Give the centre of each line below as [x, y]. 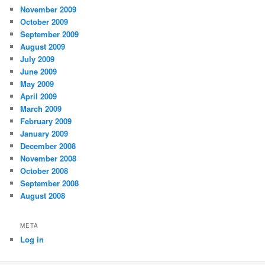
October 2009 [44, 22]
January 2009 [44, 134]
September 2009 [50, 34]
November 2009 [49, 9]
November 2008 [49, 159]
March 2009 [41, 109]
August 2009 [43, 47]
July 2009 [38, 59]
